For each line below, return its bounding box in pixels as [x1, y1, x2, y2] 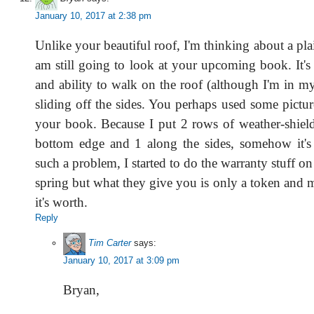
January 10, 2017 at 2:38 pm [35, 11, 151, 21]
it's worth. [35, 195, 88, 210]
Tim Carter [88, 238, 131, 249]
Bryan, [63, 282, 100, 297]
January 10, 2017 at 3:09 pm [63, 255, 179, 266]
